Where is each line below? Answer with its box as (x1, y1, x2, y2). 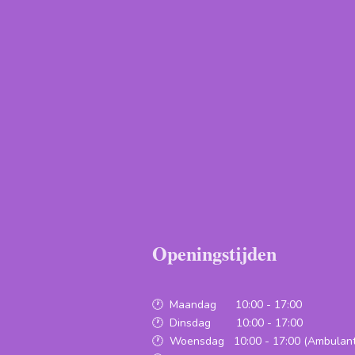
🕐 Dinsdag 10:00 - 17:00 (152, 315, 309, 330)
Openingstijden (152, 239, 277, 267)
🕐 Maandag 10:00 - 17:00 (152, 296, 302, 312)
